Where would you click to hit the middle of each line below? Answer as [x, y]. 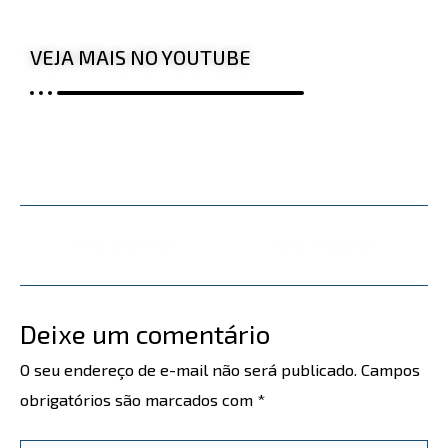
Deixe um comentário [145, 334]
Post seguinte [325, 245]
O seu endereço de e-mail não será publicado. [188, 370]
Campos [390, 370]
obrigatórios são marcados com [138, 400]
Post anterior [121, 245]
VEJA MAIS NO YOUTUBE [140, 56]
